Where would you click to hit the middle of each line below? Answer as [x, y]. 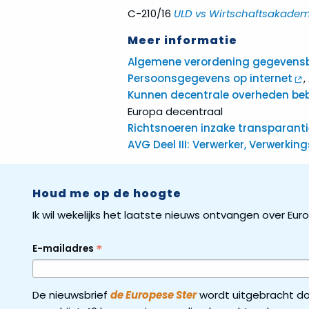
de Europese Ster [153, 295]
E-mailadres [64, 249]
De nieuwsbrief [71, 295]
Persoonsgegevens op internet [210, 79]
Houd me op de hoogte [107, 194]
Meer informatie [182, 41]
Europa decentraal [175, 112]
